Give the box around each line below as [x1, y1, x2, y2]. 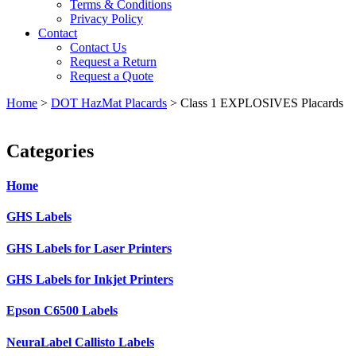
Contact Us [70, 41, 126, 54]
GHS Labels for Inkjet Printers [6, 272, 173, 286]
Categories [6, 140, 94, 161]
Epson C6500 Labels [6, 304, 118, 318]
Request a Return [70, 55, 157, 68]
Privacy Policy [70, 12, 143, 25]
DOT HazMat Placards [51, 96, 167, 110]
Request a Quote [70, 69, 153, 83]
